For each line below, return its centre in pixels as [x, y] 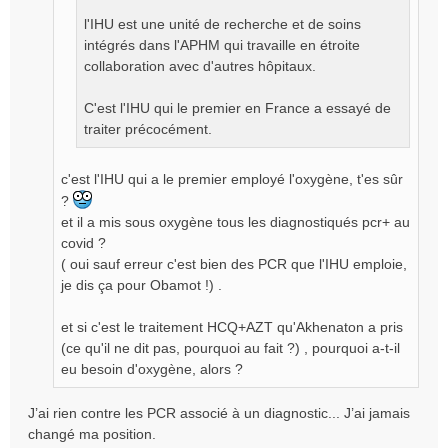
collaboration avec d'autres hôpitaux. [200, 66]
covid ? [83, 243]
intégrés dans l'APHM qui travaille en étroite [222, 45]
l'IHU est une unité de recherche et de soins [222, 24]
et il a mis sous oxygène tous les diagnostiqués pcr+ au [235, 222]
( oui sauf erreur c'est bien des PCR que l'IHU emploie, [234, 264]
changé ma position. [92, 434]
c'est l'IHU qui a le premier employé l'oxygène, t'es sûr [232, 179]
